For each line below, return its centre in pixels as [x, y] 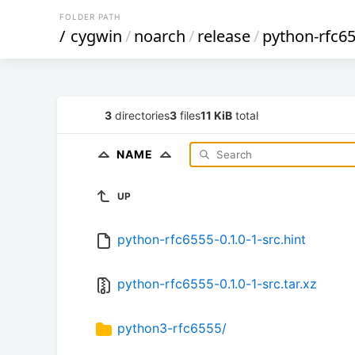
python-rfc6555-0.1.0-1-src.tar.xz [217, 284]
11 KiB [216, 115]
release [224, 36]
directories [141, 115]
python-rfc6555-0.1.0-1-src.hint [212, 240]
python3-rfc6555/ [172, 328]
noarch [160, 36]
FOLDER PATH [90, 17]
